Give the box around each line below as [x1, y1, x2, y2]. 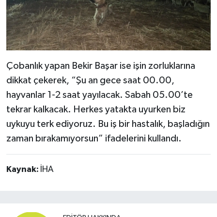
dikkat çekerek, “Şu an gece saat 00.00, [6, 76, 174, 86]
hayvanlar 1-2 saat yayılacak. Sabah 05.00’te [6, 90, 193, 100]
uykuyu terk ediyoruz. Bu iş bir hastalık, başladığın [6, 119, 210, 129]
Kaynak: [6, 165, 40, 174]
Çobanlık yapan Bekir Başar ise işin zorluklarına [6, 61, 195, 71]
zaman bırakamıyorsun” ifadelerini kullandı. [6, 134, 182, 144]
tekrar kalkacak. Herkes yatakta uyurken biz [6, 105, 186, 115]
